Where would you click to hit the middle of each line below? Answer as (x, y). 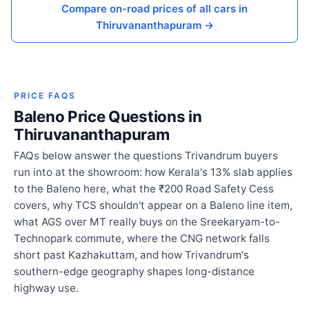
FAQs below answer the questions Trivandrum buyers (146, 156)
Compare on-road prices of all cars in (154, 9)
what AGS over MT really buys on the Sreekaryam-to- (147, 222)
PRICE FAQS (45, 96)
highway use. (46, 288)
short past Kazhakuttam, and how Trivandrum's (131, 255)
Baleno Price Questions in (108, 117)
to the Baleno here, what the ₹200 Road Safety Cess (144, 189)
